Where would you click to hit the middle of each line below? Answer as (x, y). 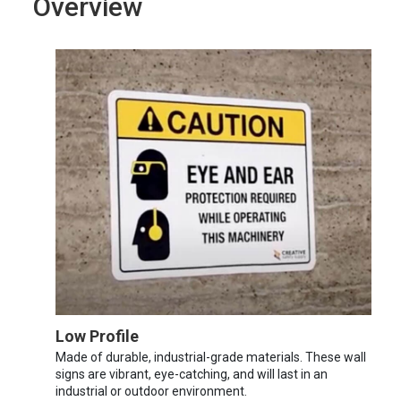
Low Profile (97, 336)
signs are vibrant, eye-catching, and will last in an (192, 374)
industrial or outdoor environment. (151, 391)
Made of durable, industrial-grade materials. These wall (211, 357)
